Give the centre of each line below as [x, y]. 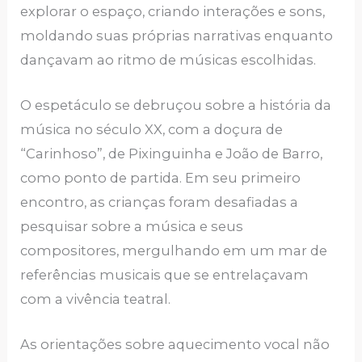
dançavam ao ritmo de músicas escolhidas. [168, 59]
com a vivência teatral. [96, 299]
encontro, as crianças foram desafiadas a [160, 202]
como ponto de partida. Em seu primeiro [161, 177]
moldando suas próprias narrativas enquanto [177, 35]
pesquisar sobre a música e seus [132, 226]
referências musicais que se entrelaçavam [165, 274]
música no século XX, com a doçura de [152, 129]
